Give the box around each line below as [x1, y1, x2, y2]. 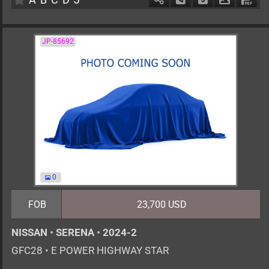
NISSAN [11, 226, 50, 238]
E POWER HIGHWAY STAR [49, 244, 169, 256]
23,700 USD [136, 199, 187, 210]
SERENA [53, 226, 97, 238]
